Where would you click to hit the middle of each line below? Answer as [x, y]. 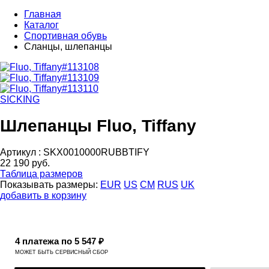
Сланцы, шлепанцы [68, 47]
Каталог [41, 25]
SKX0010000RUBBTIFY [96, 152]
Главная [43, 14]
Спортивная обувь [65, 36]
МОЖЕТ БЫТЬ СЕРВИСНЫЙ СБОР [62, 252]
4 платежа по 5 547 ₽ [59, 241]
